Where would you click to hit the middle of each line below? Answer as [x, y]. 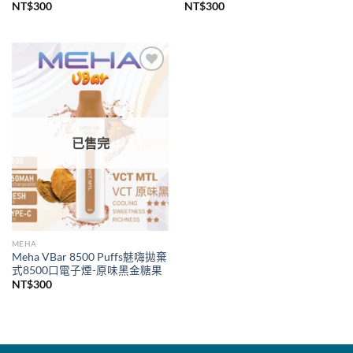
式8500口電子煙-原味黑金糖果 [87, 270]
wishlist [146, 93]
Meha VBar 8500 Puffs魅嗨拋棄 [89, 256]
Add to [146, 82]
